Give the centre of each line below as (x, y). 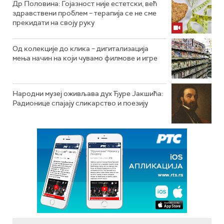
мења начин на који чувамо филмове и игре (85, 58)
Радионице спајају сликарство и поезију (80, 103)
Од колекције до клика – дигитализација (80, 49)
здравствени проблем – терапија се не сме (84, 13)
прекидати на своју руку (53, 23)
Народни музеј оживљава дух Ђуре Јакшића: (88, 94)
